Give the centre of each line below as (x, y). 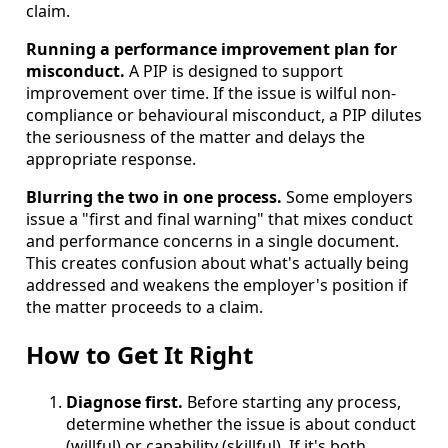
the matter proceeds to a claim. (144, 306)
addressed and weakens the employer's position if (217, 284)
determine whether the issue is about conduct (241, 423)
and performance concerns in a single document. (212, 240)
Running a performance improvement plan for (211, 48)
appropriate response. (111, 158)
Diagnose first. (124, 401)
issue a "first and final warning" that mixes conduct (219, 218)
